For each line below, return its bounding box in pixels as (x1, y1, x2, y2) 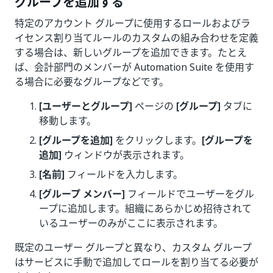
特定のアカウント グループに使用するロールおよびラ (15, 16, 250, 30)
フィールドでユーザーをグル (125, 186, 254, 201)
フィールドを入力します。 (65, 167, 183, 182)
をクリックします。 (113, 133, 202, 147)
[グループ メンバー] (39, 186, 125, 201)
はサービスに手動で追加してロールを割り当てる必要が (15, 255, 258, 269)
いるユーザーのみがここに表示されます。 (39, 216, 223, 230)
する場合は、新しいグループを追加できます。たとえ (15, 45, 247, 60)
